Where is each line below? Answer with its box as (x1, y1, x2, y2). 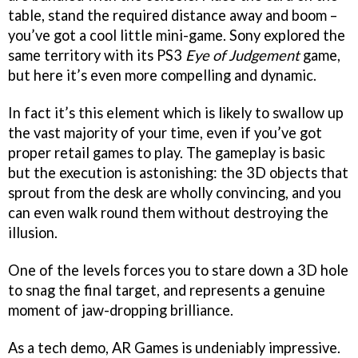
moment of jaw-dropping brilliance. (8, 301, 233, 319)
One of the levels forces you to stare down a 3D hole (8, 261, 348, 279)
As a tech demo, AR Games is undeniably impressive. (8, 338, 340, 356)
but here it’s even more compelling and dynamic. (8, 66, 316, 85)
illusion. (8, 224, 58, 242)
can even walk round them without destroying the (8, 204, 328, 222)
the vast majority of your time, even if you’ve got (8, 124, 322, 142)
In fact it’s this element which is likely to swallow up (8, 104, 344, 122)
